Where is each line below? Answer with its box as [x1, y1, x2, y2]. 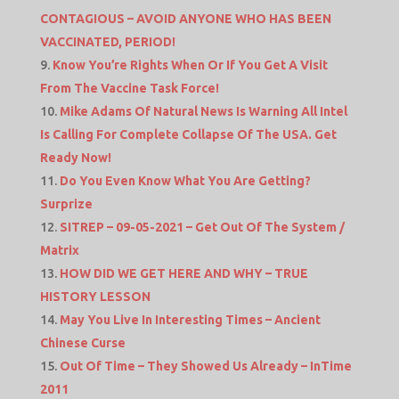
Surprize [39, 197, 93, 212]
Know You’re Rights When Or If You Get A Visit [52, 58, 328, 73]
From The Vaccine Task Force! [39, 81, 219, 96]
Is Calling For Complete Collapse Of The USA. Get [39, 127, 337, 142]
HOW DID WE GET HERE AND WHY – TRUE [59, 266, 308, 281]
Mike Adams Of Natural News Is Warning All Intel [59, 104, 347, 119]
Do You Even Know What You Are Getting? [59, 174, 311, 189]
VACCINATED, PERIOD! [39, 35, 175, 50]
